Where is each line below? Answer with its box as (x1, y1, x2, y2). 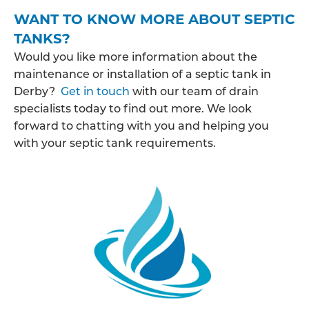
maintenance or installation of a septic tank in (14, 66, 271, 81)
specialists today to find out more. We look (14, 101, 252, 115)
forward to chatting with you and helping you (14, 118, 269, 132)
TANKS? (14, 28, 70, 47)
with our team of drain (130, 83, 259, 98)
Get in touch (61, 83, 130, 98)
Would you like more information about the (14, 49, 257, 63)
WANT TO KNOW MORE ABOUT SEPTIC (14, 9, 295, 28)
